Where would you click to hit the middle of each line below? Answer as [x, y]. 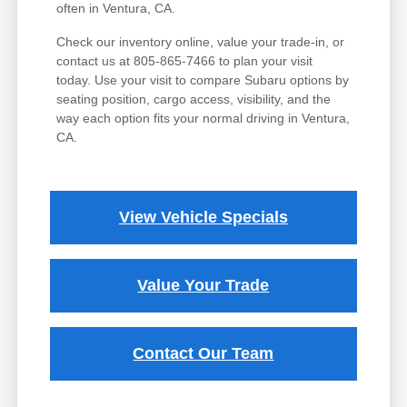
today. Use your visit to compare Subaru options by [203, 80]
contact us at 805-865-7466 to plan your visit [185, 61]
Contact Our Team [203, 354]
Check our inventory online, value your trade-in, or [201, 42]
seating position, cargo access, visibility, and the [194, 99]
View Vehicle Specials [203, 218]
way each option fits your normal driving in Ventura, [203, 119]
